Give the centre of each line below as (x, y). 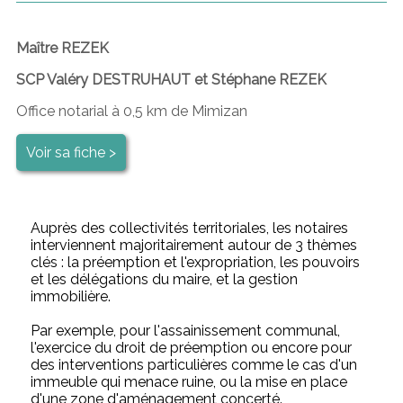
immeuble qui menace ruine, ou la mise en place (189, 381)
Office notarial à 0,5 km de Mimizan (131, 111)
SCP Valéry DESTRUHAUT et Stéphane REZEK (171, 79)
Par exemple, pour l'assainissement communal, (186, 330)
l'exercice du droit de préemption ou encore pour (192, 347)
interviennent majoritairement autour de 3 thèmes (194, 245)
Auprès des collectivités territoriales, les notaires (190, 228)
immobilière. (71, 296)
